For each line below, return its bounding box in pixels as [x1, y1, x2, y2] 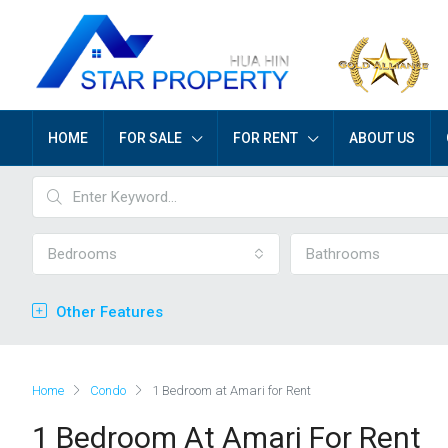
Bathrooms [306, 245, 380, 263]
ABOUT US [349, 130, 415, 146]
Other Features [52, 303, 163, 321]
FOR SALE [119, 130, 182, 146]
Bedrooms [48, 245, 117, 263]
